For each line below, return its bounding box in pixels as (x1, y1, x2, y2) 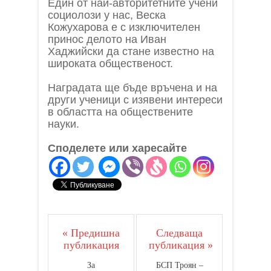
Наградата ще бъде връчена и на (48, 81, 217, 94)
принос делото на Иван (48, 33, 166, 45)
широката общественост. (48, 57, 173, 70)
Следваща (156, 226, 203, 239)
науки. (48, 117, 79, 130)
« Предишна (62, 226, 120, 239)
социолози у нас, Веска (48, 8, 166, 21)
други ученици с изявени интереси (48, 93, 223, 106)
